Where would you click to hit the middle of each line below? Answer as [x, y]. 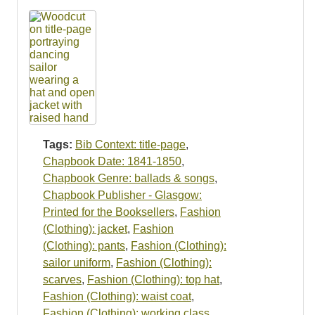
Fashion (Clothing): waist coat [117, 297]
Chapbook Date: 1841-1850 [112, 162]
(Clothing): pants [84, 246]
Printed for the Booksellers [109, 212]
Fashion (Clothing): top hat [153, 280]
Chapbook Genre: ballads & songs [129, 179]
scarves [62, 280]
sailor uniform [77, 263]
